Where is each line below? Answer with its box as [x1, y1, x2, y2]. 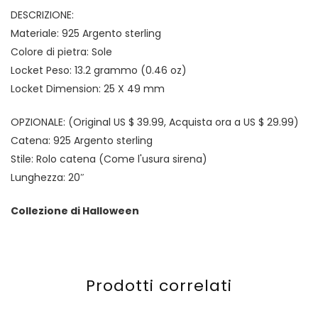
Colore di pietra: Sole [11, 45, 112, 60]
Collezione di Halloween [11, 204, 139, 219]
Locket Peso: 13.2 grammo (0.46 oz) [11, 63, 187, 78]
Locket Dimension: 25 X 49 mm [11, 82, 165, 97]
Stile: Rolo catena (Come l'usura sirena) [11, 152, 207, 167]
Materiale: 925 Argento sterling [11, 26, 161, 41]
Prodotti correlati [86, 275, 232, 297]
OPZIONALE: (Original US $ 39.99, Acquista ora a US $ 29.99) [11, 115, 299, 130]
